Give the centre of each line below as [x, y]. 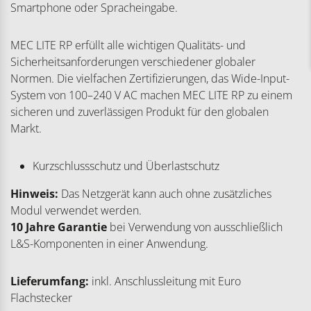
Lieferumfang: [50, 281]
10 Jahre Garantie [59, 227]
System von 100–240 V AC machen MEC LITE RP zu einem [151, 95]
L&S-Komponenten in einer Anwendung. [109, 244]
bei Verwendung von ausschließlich [195, 227]
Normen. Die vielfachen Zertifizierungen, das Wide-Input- [150, 79]
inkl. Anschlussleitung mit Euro [165, 281]
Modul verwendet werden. [76, 211]
